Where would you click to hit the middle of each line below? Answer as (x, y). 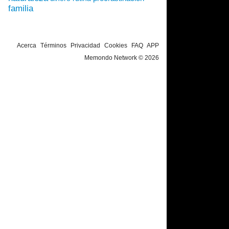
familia (21, 8)
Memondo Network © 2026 (122, 58)
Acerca (27, 45)
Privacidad (85, 45)
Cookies (116, 45)
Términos (53, 45)
